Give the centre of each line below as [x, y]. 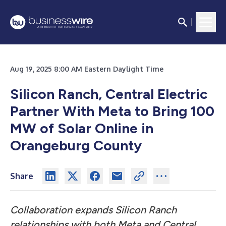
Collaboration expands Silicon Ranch [93, 210]
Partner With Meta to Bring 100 [112, 111]
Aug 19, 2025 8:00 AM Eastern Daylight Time [87, 69]
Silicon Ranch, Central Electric [109, 94]
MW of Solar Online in [82, 128]
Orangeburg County [76, 145]
